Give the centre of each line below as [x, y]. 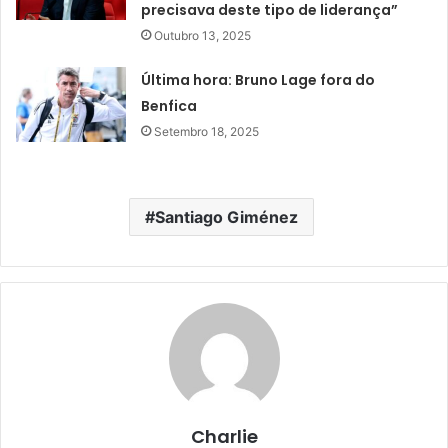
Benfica [169, 105]
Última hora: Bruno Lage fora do [258, 79]
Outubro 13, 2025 [203, 35]
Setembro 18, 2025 [207, 131]
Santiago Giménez [226, 216]
